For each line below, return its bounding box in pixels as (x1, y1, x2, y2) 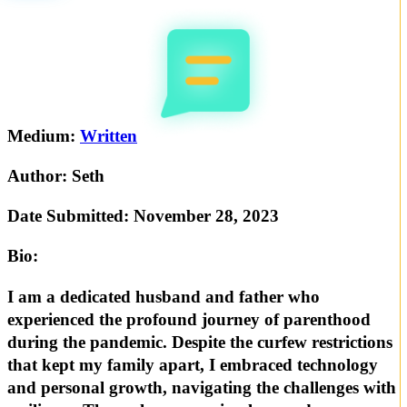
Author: (7, 166, 72, 186)
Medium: (7, 125, 80, 145)
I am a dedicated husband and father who (7, 286, 320, 306)
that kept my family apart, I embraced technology (7, 354, 378, 374)
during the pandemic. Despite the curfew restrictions (7, 332, 392, 352)
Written (80, 125, 137, 145)
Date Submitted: (7, 206, 134, 226)
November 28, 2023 (134, 206, 279, 226)
